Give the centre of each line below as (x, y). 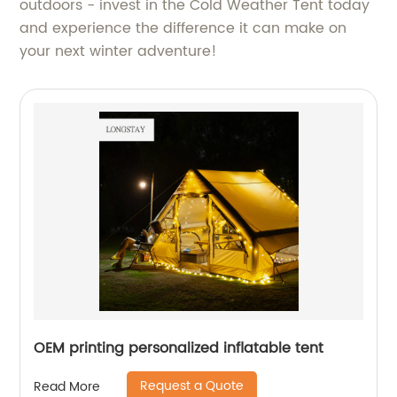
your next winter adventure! (119, 51)
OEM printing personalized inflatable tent (179, 348)
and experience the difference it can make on (183, 28)
